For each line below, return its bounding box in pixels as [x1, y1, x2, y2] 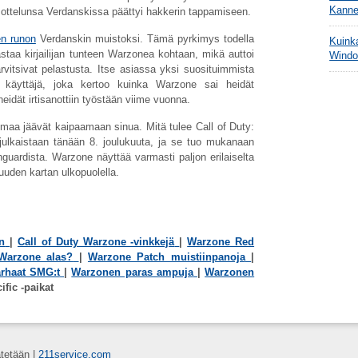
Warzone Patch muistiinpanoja [87, 251, 245, 264]
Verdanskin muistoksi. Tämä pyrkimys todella [35, 33, 255, 46]
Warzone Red [187, 236, 255, 249]
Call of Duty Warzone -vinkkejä [17, 236, 175, 249]
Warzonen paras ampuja [71, 266, 193, 279]
